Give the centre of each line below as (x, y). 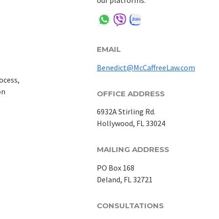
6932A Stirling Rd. (126, 112)
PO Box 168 (116, 168)
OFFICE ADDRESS (131, 93)
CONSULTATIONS (131, 206)
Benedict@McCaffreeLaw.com (146, 67)
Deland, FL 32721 (125, 179)
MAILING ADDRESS (133, 150)
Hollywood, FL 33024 (131, 123)
